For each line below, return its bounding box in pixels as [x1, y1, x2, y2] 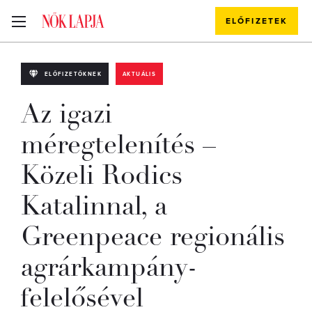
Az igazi [21, 97, 112, 131]
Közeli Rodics [21, 158, 182, 192]
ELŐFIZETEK [226, 16, 288, 26]
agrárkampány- [21, 250, 197, 284]
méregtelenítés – [21, 127, 216, 162]
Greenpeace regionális [21, 219, 285, 253]
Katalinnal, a [21, 189, 167, 223]
